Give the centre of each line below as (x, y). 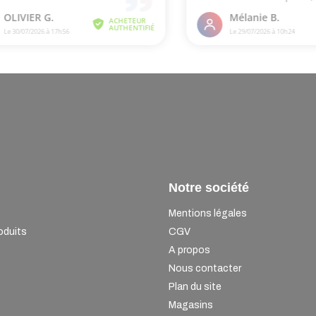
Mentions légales (208, 213)
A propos (189, 250)
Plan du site (195, 286)
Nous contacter (205, 268)
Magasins (191, 305)
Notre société (209, 187)
